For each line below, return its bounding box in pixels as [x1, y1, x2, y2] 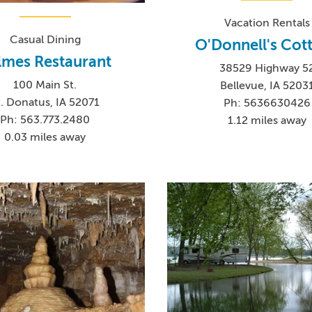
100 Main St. [13, 79, 77, 92]
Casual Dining [9, 33, 81, 47]
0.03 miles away [4, 131, 86, 144]
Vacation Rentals [224, 16, 310, 29]
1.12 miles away [227, 114, 306, 127]
